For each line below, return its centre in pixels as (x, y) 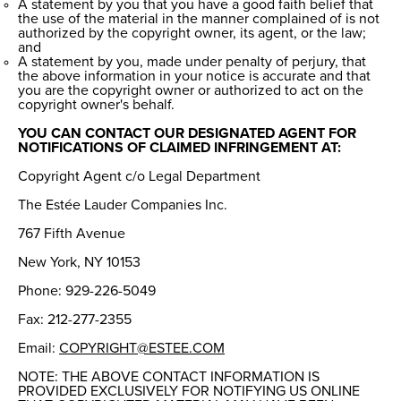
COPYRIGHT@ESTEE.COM (142, 349)
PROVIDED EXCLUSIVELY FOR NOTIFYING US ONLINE (189, 392)
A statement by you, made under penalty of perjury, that (192, 62)
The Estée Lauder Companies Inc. (123, 205)
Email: (38, 349)
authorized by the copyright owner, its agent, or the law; (192, 34)
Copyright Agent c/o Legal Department (139, 177)
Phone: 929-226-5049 (87, 291)
